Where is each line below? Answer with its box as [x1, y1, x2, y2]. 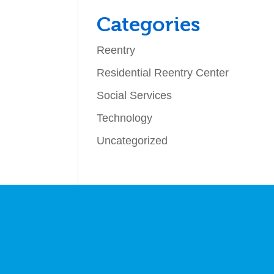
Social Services [97, 89, 172, 102]
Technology [97, 111, 153, 124]
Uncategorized [97, 134, 168, 147]
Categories [97, 12, 201, 36]
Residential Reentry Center [97, 66, 229, 79]
